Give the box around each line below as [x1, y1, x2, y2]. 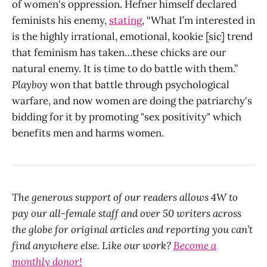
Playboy [12, 77, 48, 91]
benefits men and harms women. [12, 126, 164, 139]
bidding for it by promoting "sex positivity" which [12, 110, 241, 123]
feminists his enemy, [12, 13, 109, 27]
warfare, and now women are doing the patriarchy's [12, 94, 252, 107]
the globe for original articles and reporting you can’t [12, 222, 253, 236]
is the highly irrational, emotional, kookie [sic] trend [12, 29, 253, 43]
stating [109, 13, 142, 27]
